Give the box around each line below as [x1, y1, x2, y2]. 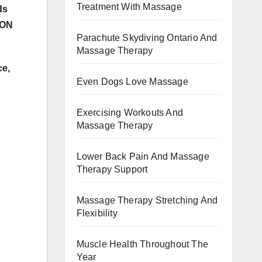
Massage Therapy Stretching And [76, 195, 218, 205]
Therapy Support [76, 164, 148, 174]
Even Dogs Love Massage [76, 77, 188, 87]
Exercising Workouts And [76, 108, 184, 118]
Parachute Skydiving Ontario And [76, 33, 218, 43]
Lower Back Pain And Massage [76, 151, 209, 161]
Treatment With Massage [76, 2, 182, 12]
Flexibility [76, 208, 118, 218]
